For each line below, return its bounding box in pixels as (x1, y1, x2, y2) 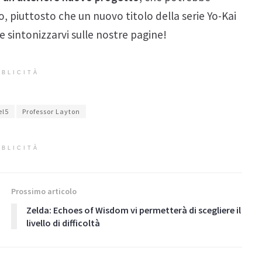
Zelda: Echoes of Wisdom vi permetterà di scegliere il (26, 204, 241, 216)
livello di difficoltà (26, 217, 100, 229)
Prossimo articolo (11, 186, 77, 197)
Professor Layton (22, 107, 80, 116)
